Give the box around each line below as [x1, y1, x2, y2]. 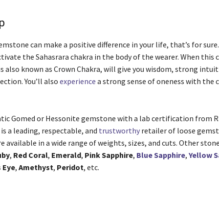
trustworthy [98, 126, 140, 136]
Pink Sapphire [84, 150, 133, 160]
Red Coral [13, 150, 48, 160]
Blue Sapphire [136, 150, 185, 160]
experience [59, 76, 96, 87]
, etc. [83, 162, 101, 173]
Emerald [51, 150, 81, 160]
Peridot [56, 162, 84, 173]
